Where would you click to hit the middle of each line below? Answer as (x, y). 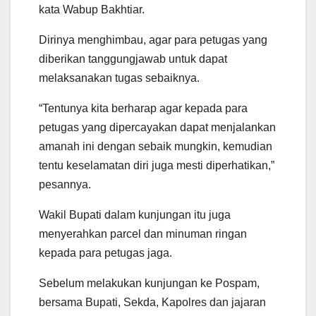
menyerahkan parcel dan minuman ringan (143, 233)
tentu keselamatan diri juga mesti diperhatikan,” (157, 165)
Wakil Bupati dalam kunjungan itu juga (135, 214)
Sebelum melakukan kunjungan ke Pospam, (149, 283)
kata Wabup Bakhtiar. (92, 9)
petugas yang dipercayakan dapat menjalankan (157, 127)
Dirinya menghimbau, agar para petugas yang (153, 39)
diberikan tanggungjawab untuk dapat (133, 59)
